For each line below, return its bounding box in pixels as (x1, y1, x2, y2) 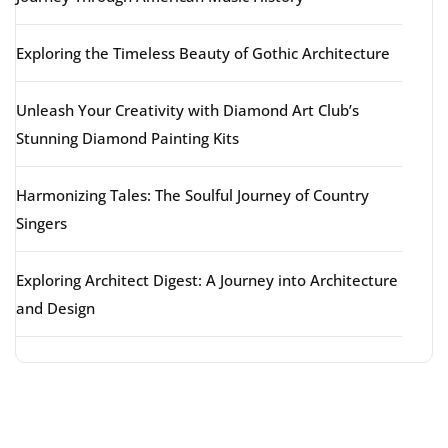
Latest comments (15, 385, 291, 428)
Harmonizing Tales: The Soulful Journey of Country (16, 185, 369, 205)
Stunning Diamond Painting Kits (16, 128, 239, 148)
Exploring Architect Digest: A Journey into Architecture (16, 270, 398, 290)
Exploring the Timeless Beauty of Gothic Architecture (16, 43, 390, 63)
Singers (16, 213, 67, 233)
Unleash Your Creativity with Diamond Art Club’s (16, 100, 359, 120)
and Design (16, 298, 95, 318)
